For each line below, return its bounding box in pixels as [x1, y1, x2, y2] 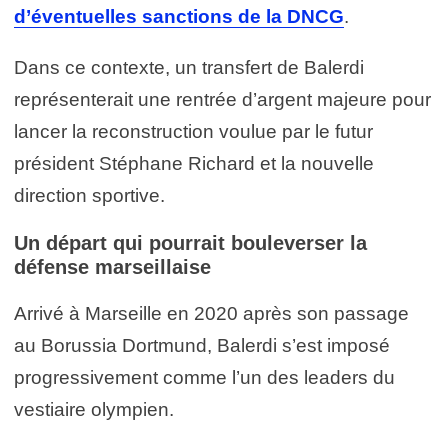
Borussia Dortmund [41, 334, 207, 356]
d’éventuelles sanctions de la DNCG [14, 5, 344, 27]
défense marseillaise [14, 255, 211, 278]
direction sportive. [14, 184, 165, 206]
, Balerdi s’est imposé [207, 334, 390, 356]
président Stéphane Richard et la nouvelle [14, 152, 374, 174]
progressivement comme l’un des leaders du [14, 366, 395, 388]
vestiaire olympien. [14, 398, 174, 420]
